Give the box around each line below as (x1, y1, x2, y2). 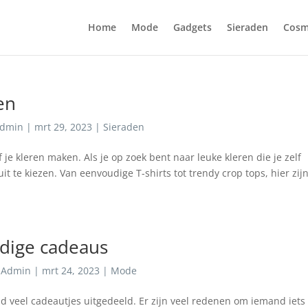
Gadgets (173, 21, 212, 34)
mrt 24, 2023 (41, 264, 100, 277)
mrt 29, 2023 (34, 120, 92, 133)
